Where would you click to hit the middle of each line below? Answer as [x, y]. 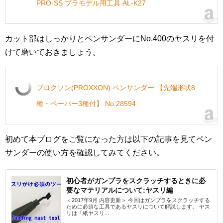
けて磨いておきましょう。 [53, 52]
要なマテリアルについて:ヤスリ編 [120, 190]
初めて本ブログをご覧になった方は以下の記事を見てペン [109, 139]
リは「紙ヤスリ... [88, 213]
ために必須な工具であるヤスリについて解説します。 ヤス [138, 207]
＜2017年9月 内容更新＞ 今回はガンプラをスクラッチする [138, 200]
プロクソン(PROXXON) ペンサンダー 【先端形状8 [116, 88]
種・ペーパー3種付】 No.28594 [86, 104]
